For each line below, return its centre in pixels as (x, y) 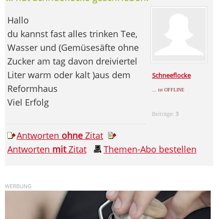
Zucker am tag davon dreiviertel (72, 61)
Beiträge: (164, 113)
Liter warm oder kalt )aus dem (69, 75)
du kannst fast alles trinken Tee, (72, 33)
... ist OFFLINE (168, 89)
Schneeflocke (172, 75)
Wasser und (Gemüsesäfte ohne (73, 47)
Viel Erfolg (28, 102)
